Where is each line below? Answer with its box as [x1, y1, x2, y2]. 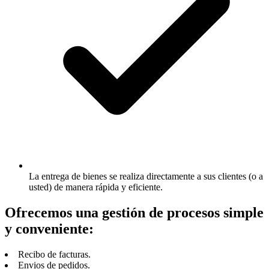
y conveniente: [5, 221, 94, 237]
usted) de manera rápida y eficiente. [29, 182, 163, 193]
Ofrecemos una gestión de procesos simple [5, 205, 264, 221]
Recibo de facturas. [18, 249, 91, 259]
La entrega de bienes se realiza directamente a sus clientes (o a [29, 171, 263, 182]
